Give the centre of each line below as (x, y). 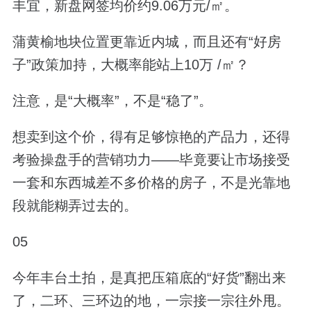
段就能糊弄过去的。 (75, 206)
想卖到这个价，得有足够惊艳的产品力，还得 (151, 137)
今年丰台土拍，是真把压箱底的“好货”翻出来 (149, 278)
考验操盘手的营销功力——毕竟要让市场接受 (151, 160)
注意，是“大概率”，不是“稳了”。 (112, 100)
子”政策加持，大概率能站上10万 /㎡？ (131, 64)
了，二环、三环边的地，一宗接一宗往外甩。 (151, 301)
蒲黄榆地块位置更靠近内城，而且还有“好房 (146, 41)
